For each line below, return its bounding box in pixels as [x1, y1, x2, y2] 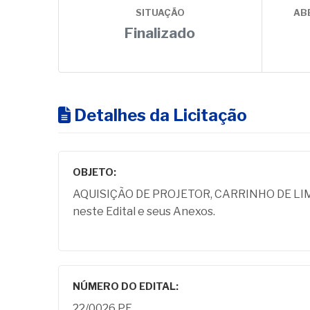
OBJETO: [73, 166, 116, 179]
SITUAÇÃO [135, 8, 185, 18]
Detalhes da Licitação [71, 105, 247, 125]
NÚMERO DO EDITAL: [73, 280, 179, 293]
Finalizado [125, 24, 196, 42]
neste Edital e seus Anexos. [73, 205, 215, 218]
